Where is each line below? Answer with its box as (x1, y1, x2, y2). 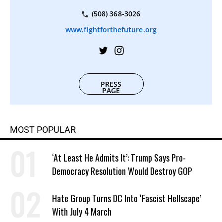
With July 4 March (52, 205, 111, 219)
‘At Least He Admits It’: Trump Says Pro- (52, 151, 186, 165)
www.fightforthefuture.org (65, 25, 157, 35)
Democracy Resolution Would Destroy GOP (52, 165, 192, 178)
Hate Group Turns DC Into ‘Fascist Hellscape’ (52, 192, 201, 205)
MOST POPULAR (10, 124, 76, 135)
